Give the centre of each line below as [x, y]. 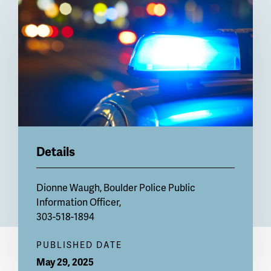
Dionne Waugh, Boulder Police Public [116, 188]
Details [56, 152]
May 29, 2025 [65, 262]
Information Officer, [79, 202]
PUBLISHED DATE [79, 245]
